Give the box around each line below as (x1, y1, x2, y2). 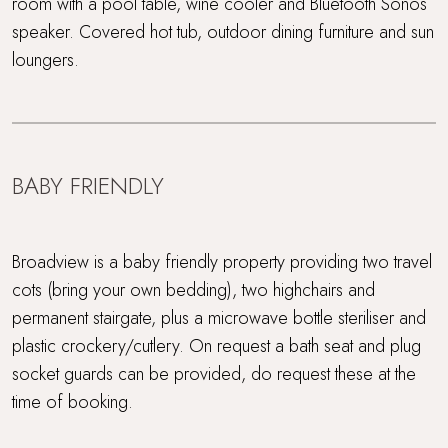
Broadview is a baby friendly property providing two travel (12, 248, 432, 275)
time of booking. (12, 388, 133, 415)
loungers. (12, 46, 79, 73)
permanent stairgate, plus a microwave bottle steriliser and (12, 304, 426, 331)
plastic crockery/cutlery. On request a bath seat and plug (12, 332, 421, 359)
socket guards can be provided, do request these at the (12, 360, 416, 387)
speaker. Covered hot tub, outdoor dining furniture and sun (12, 18, 434, 45)
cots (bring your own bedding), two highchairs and (12, 276, 375, 303)
